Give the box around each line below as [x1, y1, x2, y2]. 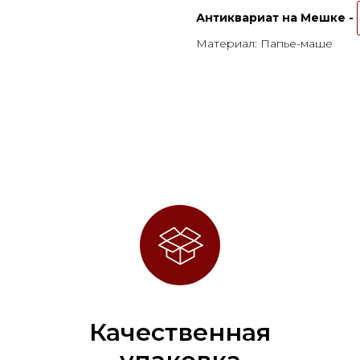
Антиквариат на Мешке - [196, 10, 357, 26]
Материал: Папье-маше [196, 36, 333, 51]
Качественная [89, 317, 271, 348]
